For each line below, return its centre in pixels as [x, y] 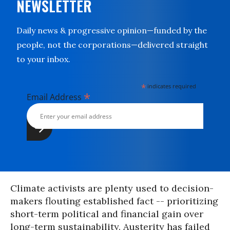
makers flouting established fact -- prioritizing [114, 201]
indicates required [171, 86]
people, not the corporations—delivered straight [112, 45]
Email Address [55, 97]
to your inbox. [43, 59]
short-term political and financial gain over [107, 214]
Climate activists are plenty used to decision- [112, 188]
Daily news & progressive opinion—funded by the [112, 30]
